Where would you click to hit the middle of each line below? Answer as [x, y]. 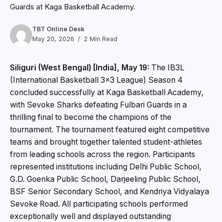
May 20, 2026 [53, 39]
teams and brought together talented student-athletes [106, 142]
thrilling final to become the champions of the [91, 117]
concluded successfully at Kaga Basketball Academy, [107, 92]
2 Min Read [100, 39]
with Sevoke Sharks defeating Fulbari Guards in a [98, 105]
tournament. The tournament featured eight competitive [110, 129]
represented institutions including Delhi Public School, [106, 166]
